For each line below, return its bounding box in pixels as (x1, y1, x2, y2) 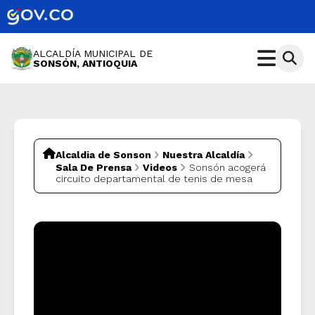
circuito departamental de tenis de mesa (56, 173, 252, 185)
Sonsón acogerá (188, 162, 266, 174)
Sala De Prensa (56, 162, 131, 174)
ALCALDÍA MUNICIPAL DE (33, 48, 153, 60)
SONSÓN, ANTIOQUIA (33, 58, 137, 70)
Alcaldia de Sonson (56, 149, 151, 161)
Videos (143, 162, 178, 174)
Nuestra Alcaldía (162, 149, 245, 161)
